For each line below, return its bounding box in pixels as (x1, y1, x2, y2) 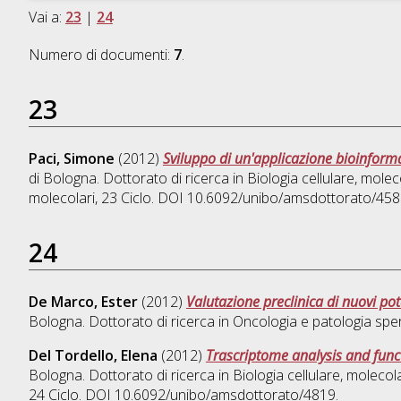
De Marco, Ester (28, 292, 138, 312)
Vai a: (28, 7, 65, 28)
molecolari (28, 188, 95, 209)
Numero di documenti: (28, 45, 174, 65)
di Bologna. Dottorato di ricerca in (28, 168, 247, 189)
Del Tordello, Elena (28, 346, 158, 366)
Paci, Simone (28, 149, 115, 169)
